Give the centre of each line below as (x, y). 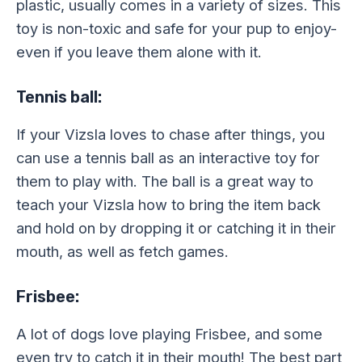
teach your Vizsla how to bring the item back (168, 204)
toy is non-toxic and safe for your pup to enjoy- (177, 28)
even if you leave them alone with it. (139, 51)
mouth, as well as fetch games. (122, 251)
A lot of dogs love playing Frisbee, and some (169, 333)
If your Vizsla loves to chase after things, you (170, 134)
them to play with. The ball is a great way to (165, 181)
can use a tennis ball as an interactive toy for (168, 157)
